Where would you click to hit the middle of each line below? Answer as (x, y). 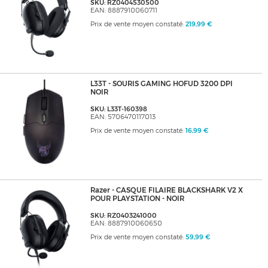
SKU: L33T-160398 (118, 109)
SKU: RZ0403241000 (123, 216)
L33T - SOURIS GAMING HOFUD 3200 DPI (161, 84)
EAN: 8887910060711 (124, 11)
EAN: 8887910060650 (126, 224)
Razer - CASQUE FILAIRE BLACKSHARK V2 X (166, 191)
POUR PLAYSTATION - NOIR (137, 199)
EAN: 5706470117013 (123, 117)
